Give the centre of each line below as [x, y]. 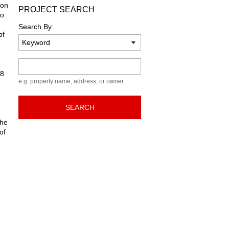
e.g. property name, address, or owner [71, 81]
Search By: [36, 27]
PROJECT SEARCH [56, 9]
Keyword [32, 63]
